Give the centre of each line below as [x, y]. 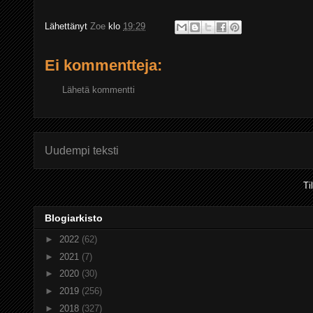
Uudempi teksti [82, 150]
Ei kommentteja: [103, 65]
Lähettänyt [67, 27]
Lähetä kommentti [99, 90]
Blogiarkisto [74, 218]
